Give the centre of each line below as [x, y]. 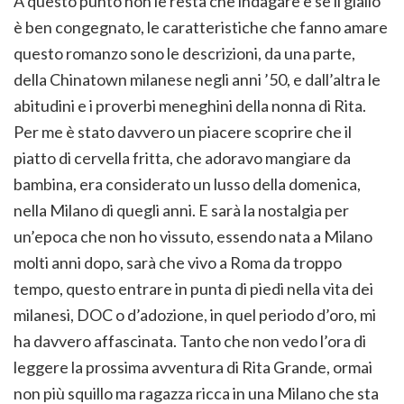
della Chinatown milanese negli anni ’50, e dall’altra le [197, 80]
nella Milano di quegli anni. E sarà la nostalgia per [181, 211]
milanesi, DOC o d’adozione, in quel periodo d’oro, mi [195, 315]
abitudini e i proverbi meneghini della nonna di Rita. [190, 106]
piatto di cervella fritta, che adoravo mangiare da [182, 158]
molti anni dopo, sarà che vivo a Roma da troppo [178, 263]
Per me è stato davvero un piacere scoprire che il [183, 132]
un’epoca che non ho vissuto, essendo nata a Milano [193, 237]
